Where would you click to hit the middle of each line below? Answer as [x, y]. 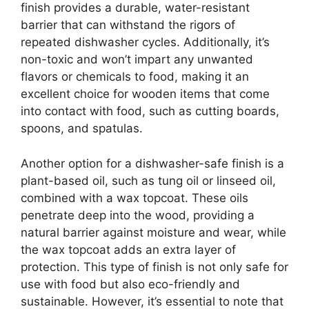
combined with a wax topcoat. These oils [134, 198]
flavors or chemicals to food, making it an [135, 77]
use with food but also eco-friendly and [130, 284]
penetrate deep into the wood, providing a [138, 215]
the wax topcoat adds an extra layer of [128, 249]
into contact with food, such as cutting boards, [150, 111]
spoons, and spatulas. [82, 128]
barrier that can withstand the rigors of [128, 25]
